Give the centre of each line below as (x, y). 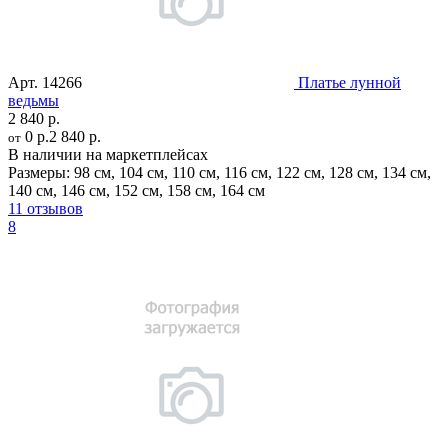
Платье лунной (349, 82)
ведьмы (33, 100)
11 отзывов (45, 208)
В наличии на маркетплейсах (108, 154)
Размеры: (39, 172)
